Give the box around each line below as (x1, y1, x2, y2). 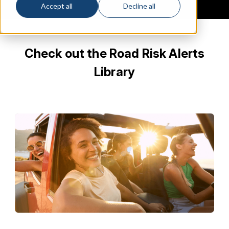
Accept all (41, 2, 73, 11)
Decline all (123, 2, 156, 11)
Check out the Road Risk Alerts (24, 45, 205, 61)
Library (94, 64, 135, 79)
